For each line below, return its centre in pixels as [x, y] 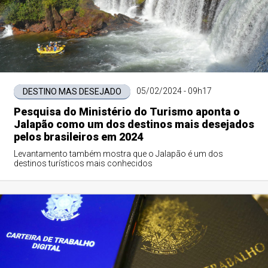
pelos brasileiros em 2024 [78, 137]
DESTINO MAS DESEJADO [72, 92]
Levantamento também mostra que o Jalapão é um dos [118, 154]
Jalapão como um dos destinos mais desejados [134, 124]
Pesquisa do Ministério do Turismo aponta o [127, 112]
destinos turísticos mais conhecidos [83, 163]
